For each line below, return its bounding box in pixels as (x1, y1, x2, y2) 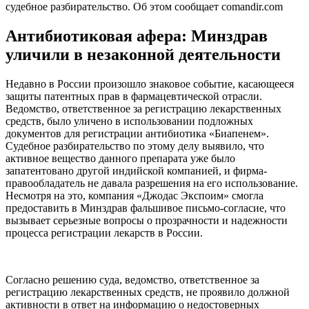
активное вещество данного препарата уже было (6, 152, 235, 165)
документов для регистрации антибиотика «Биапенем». (6, 128, 269, 140)
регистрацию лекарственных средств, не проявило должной (6, 286, 290, 299)
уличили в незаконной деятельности (6, 46, 281, 64)
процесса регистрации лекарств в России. (6, 227, 203, 239)
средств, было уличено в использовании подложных (6, 115, 253, 128)
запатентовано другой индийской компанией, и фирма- (6, 165, 267, 177)
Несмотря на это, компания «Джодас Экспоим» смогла (6, 190, 263, 202)
